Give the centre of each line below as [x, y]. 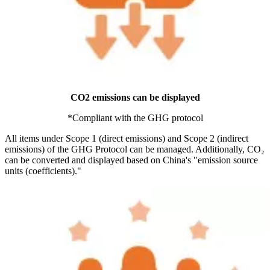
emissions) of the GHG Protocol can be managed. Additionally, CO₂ [135, 149]
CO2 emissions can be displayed [135, 98]
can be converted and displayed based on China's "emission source [131, 160]
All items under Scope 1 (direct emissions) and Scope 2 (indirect [127, 139]
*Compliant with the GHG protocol [135, 118]
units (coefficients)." [43, 171]
